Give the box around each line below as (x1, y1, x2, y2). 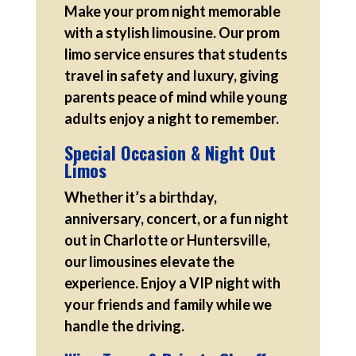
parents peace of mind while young (64, 87, 288, 106)
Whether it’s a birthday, (64, 188, 217, 206)
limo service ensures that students (64, 44, 288, 63)
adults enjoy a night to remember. (64, 109, 279, 127)
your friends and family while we (64, 295, 272, 313)
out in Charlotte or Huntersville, (64, 230, 270, 249)
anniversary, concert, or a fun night (64, 209, 288, 227)
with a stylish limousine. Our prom (64, 23, 280, 41)
